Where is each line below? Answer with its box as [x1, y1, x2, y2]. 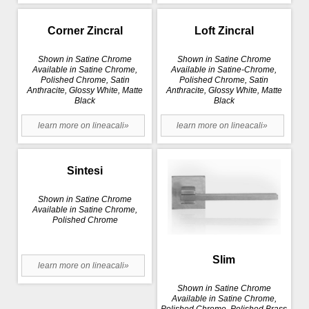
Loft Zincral [194, 24, 254, 37]
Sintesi [67, 164, 103, 177]
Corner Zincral [47, 24, 123, 37]
